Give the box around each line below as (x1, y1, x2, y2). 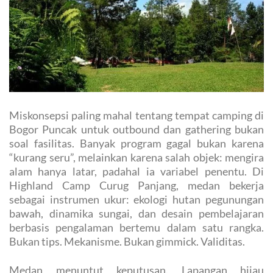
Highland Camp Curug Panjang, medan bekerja (9, 179, 264, 193)
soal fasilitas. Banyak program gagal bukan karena (9, 136, 264, 151)
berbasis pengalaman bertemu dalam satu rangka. (9, 221, 264, 235)
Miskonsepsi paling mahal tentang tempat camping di (9, 108, 264, 122)
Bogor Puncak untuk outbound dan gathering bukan (9, 122, 264, 136)
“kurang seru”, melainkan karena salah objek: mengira (9, 151, 264, 165)
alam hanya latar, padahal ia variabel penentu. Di (9, 165, 264, 179)
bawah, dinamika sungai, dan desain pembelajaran (9, 207, 264, 221)
